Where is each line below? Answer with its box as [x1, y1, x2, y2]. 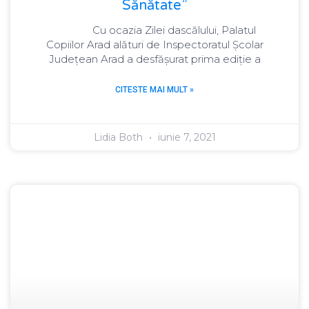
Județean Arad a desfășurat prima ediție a [48, 52, 261, 66]
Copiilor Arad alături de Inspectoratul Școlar [46, 38, 263, 52]
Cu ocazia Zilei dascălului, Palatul [53, 23, 256, 37]
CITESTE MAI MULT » [115, 85, 194, 95]
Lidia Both [93, 131, 146, 144]
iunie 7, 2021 [154, 131, 216, 144]
